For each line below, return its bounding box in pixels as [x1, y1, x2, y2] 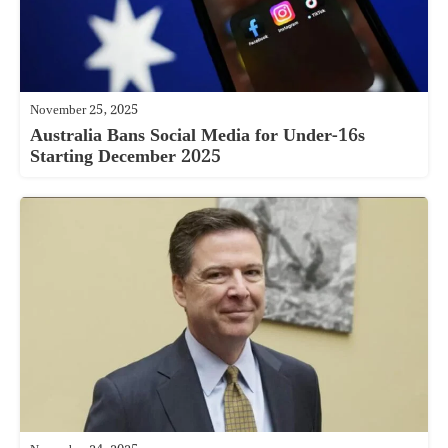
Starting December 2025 [30, 141, 221, 171]
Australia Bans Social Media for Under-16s [30, 120, 365, 150]
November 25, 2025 [30, 99, 138, 121]
